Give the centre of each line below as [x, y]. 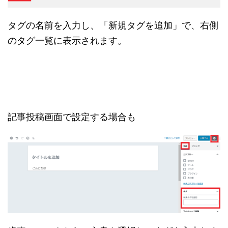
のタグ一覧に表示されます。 [67, 41]
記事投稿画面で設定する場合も [72, 117]
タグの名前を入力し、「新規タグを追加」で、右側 [113, 26]
